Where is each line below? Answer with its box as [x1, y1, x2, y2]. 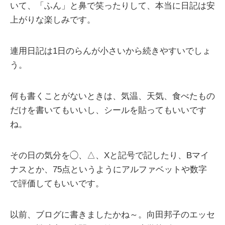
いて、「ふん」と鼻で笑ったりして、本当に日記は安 [10, 1, 215, 11]
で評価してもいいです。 [10, 179, 104, 189]
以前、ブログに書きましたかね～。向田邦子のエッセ [10, 210, 215, 220]
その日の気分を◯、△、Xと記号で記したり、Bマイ [10, 151, 209, 161]
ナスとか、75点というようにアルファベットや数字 [10, 165, 207, 175]
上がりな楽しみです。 [10, 15, 95, 25]
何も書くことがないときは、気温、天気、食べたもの [10, 91, 215, 101]
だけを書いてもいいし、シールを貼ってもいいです [10, 105, 206, 116]
